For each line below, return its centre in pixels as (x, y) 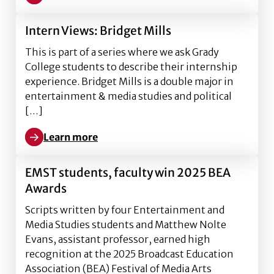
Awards (46, 188)
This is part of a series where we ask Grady (122, 52)
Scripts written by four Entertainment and (125, 210)
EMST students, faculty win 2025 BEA (128, 172)
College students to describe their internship (131, 67)
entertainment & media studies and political (128, 96)
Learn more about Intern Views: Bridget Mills (131, 144)
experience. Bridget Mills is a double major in (129, 81)
